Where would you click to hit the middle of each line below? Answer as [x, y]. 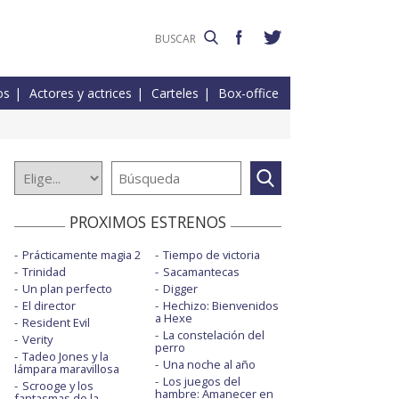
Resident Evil [56, 323]
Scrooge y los [58, 386]
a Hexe [173, 318]
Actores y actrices [81, 94]
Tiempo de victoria [211, 255]
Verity [37, 340]
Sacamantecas [201, 272]
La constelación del [213, 335]
